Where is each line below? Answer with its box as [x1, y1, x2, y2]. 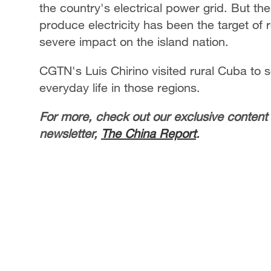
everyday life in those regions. [39, 80, 200, 94]
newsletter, [39, 126, 101, 140]
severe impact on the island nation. [39, 34, 229, 48]
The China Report [101, 126, 196, 140]
